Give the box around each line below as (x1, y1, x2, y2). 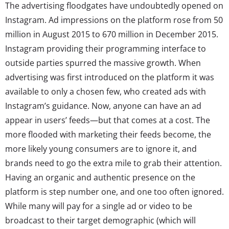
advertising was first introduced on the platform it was (5, 71, 214, 83)
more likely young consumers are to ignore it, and (5, 143, 197, 154)
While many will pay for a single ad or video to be (5, 200, 192, 212)
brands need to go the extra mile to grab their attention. (5, 157, 222, 169)
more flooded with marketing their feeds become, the (5, 128, 211, 140)
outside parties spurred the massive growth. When (5, 57, 201, 68)
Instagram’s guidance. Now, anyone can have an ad (5, 100, 201, 111)
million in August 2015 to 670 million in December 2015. (5, 28, 218, 40)
